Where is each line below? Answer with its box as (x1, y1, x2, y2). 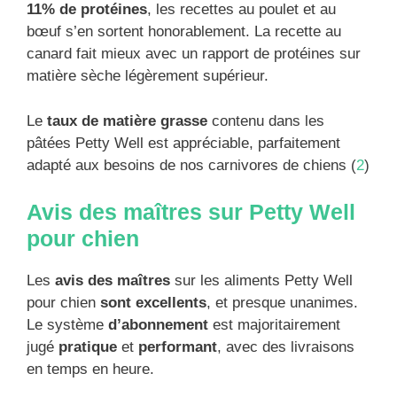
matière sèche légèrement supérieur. (27, 67, 269, 85)
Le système (27, 316, 108, 334)
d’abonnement (108, 316, 208, 334)
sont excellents (100, 294, 206, 312)
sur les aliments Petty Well (170, 272, 353, 290)
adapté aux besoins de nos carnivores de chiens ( (27, 156, 356, 174)
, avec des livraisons (217, 339, 354, 356)
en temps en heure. (27, 361, 154, 378)
